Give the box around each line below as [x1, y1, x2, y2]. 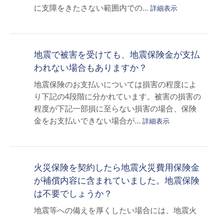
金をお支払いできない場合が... [34, 117, 142, 125]
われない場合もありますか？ [34, 63, 147, 73]
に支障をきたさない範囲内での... [34, 4, 150, 13]
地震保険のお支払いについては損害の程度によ [34, 80, 197, 89]
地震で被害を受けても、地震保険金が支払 [34, 50, 200, 60]
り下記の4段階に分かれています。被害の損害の [34, 93, 201, 101]
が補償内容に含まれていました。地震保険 [34, 176, 200, 186]
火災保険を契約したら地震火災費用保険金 [34, 163, 200, 173]
